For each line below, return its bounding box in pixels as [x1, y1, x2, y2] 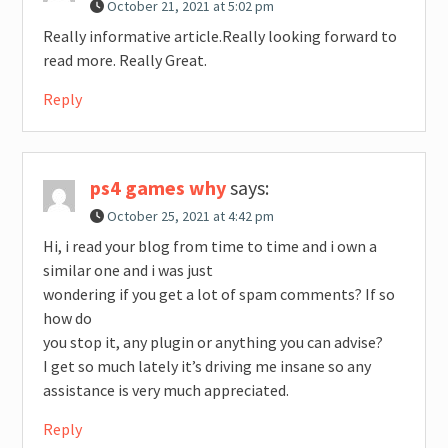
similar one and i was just [42, 259, 213, 280]
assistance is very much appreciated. [42, 379, 289, 400]
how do [42, 307, 92, 328]
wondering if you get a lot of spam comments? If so [42, 283, 395, 304]
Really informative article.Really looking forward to [42, 25, 397, 46]
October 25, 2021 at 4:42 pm [106, 206, 274, 225]
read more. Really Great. [42, 49, 207, 70]
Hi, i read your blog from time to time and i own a [42, 235, 377, 256]
